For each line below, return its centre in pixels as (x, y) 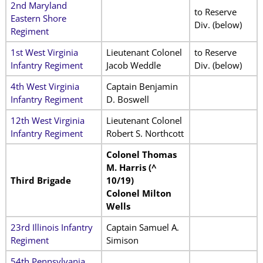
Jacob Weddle (133, 65)
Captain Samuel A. (142, 227)
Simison (122, 240)
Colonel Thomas (141, 154)
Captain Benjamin (142, 86)
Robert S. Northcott (145, 133)
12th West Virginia (47, 120)
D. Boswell (127, 99)
